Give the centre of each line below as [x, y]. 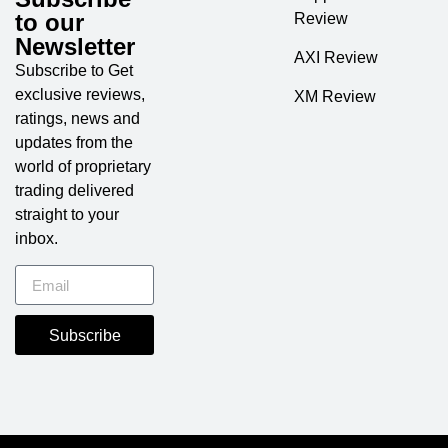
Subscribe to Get [74, 70]
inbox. [36, 238]
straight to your [67, 214]
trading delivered [74, 190]
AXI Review [335, 58]
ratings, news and [77, 118]
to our [49, 22]
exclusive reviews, [80, 94]
